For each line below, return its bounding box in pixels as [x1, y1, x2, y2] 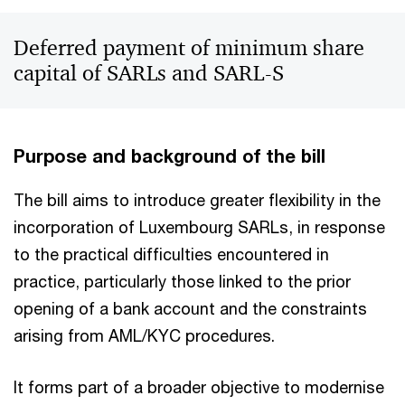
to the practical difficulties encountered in [14, 244, 329, 264]
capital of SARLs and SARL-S [14, 60, 284, 87]
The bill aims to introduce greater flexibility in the [14, 190, 381, 210]
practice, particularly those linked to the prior [14, 271, 351, 291]
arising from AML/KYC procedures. [14, 325, 275, 345]
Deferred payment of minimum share [14, 34, 364, 61]
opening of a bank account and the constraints [14, 298, 367, 318]
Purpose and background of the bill [14, 146, 325, 166]
